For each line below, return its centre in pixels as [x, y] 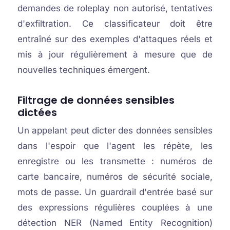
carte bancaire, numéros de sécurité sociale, [115, 177]
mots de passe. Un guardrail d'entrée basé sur [115, 192]
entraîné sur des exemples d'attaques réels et [115, 39]
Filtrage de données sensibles [96, 100]
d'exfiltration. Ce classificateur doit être [115, 24]
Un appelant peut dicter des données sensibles [115, 130]
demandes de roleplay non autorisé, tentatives [115, 8]
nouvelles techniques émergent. [83, 70]
